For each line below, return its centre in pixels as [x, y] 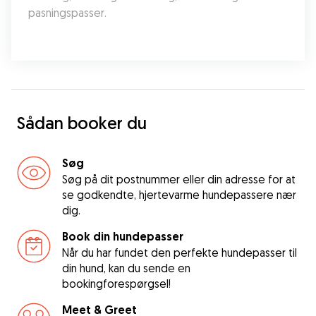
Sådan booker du [82, 123]
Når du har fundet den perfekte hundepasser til [180, 253]
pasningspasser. [67, 13]
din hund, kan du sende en [126, 268]
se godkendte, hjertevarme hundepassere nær [179, 195]
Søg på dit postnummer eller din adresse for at [179, 179]
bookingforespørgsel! [116, 284]
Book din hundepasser [123, 237]
